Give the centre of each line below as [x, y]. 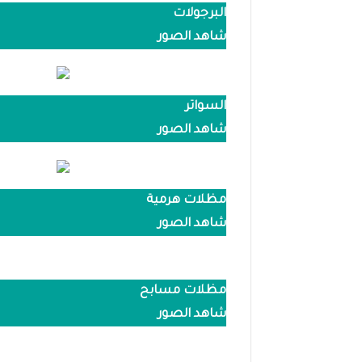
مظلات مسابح [183, 292]
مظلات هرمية [186, 200]
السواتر [206, 107]
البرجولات [200, 14]
